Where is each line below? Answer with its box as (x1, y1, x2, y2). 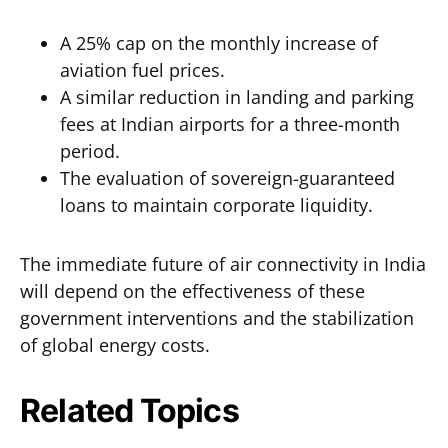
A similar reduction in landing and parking (60, 85, 414, 109)
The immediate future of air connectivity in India (20, 252, 426, 276)
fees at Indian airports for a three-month (60, 112, 400, 136)
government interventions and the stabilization (20, 306, 414, 330)
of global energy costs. (20, 333, 210, 357)
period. (60, 139, 120, 163)
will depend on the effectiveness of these (20, 279, 365, 303)
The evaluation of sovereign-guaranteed (60, 166, 395, 190)
